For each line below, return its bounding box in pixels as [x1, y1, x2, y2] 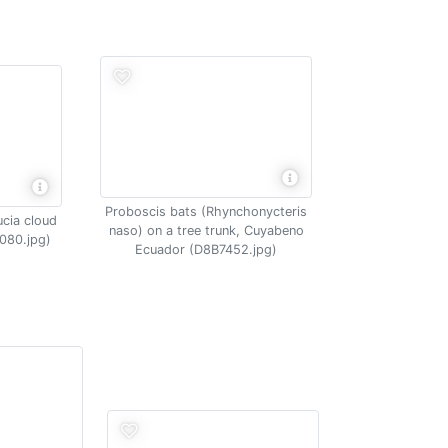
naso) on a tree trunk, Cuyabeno [108, 222, 304, 238]
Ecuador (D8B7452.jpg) [135, 241, 277, 257]
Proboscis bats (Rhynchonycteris [105, 203, 307, 219]
